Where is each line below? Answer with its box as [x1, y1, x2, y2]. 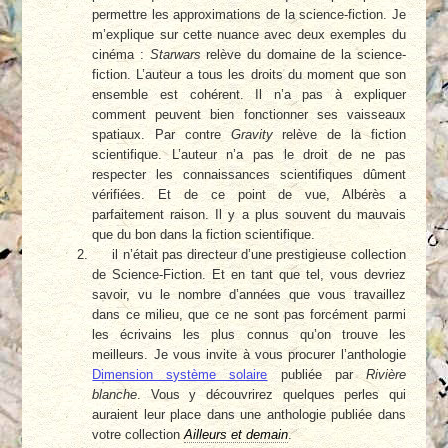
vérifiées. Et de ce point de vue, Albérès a [92, 187, 406, 203]
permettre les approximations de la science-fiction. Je [92, 7, 406, 23]
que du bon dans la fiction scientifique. [92, 227, 316, 243]
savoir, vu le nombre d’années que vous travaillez [92, 287, 406, 303]
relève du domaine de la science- [200, 47, 406, 63]
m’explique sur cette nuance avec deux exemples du [92, 27, 406, 43]
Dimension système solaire [92, 367, 268, 383]
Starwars [149, 47, 201, 63]
